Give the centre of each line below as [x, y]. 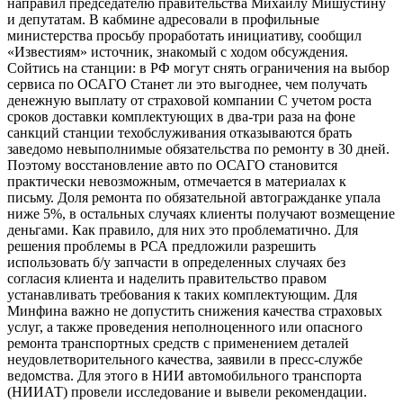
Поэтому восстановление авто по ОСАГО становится [172, 165]
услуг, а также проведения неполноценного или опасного [185, 327]
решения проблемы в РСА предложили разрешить [161, 246]
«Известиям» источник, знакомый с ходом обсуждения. [178, 51]
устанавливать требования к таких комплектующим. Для [182, 294]
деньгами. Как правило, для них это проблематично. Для [183, 229]
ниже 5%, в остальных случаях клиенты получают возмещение [201, 213]
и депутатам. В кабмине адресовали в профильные [163, 19]
